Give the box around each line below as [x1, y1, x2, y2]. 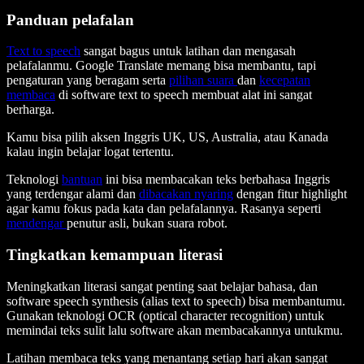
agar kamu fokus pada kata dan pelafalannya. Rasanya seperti [6, 201, 321, 216]
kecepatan [259, 73, 310, 88]
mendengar [6, 216, 67, 231]
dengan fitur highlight [233, 187, 347, 201]
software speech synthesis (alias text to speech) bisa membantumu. [6, 293, 345, 308]
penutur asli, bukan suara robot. [67, 216, 227, 231]
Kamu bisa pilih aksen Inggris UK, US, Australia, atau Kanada [6, 130, 328, 145]
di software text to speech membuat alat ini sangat [55, 88, 312, 102]
